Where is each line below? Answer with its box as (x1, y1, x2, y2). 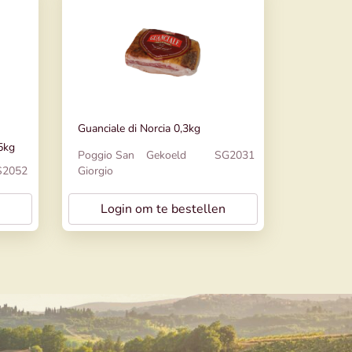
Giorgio (77, 163, 113, 179)
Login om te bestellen (100, 200, 225, 218)
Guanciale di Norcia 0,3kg (77, 121, 200, 136)
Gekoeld (145, 148, 186, 163)
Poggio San (77, 148, 134, 163)
